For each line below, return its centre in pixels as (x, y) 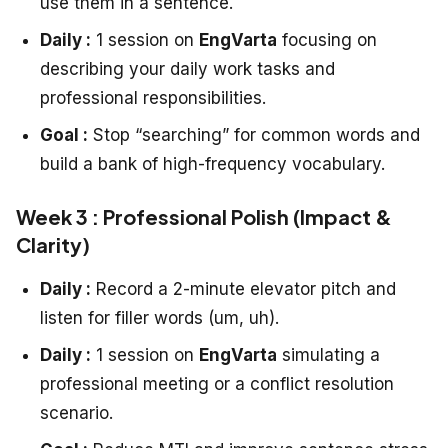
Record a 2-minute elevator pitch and (243, 288)
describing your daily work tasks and (187, 68)
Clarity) (53, 244)
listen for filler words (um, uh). (159, 317)
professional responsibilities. (153, 97)
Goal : (64, 134)
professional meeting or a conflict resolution (217, 383)
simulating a (328, 354)
